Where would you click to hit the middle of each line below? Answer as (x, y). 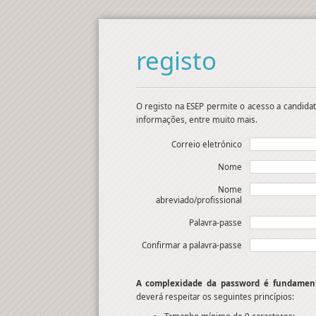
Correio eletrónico (206, 145)
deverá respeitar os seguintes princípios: (215, 296)
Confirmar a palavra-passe (192, 245)
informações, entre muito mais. (196, 119)
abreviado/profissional (199, 200)
